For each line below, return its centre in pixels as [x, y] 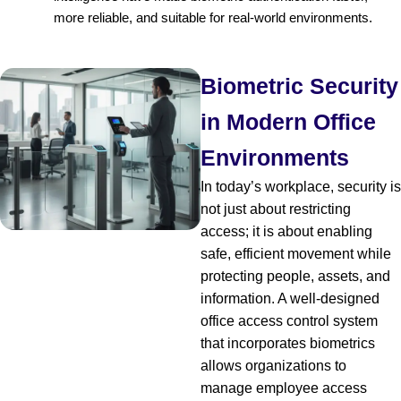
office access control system [289, 320]
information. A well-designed [290, 298]
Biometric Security [299, 85]
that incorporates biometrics [288, 343]
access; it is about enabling [286, 231]
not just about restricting [276, 209]
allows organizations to [273, 365]
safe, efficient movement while [296, 253]
